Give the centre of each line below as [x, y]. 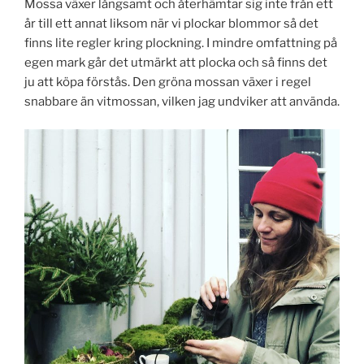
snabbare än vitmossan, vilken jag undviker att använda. [182, 101]
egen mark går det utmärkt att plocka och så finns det [176, 62]
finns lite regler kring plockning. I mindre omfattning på [181, 43]
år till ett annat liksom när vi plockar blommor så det [171, 23]
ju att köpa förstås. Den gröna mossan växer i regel [168, 82]
